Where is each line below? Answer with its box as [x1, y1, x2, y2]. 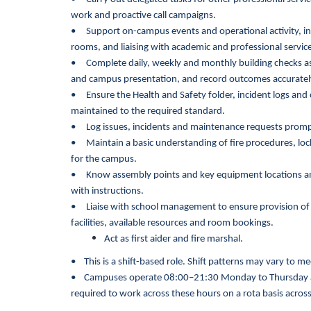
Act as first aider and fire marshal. [104, 234, 243, 244]
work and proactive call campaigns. [71, 10, 216, 21]
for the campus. [71, 154, 137, 165]
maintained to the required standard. [71, 106, 225, 117]
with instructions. [71, 186, 144, 196]
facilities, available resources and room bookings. [71, 218, 274, 228]
